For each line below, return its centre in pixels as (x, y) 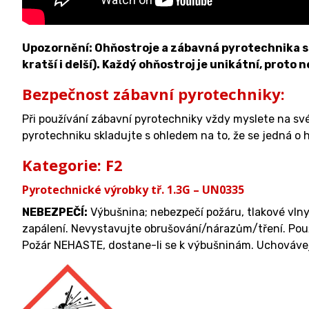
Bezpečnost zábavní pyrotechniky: (153, 94)
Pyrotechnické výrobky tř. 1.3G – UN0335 (133, 190)
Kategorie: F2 (72, 165)
